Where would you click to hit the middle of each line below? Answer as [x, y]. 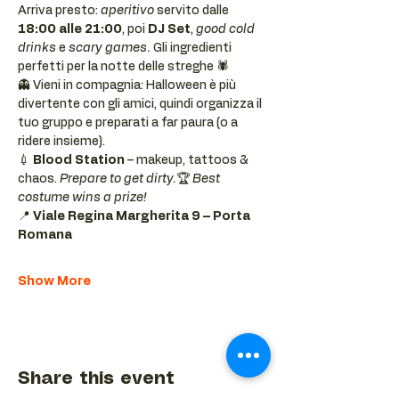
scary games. [111, 48]
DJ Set [169, 29]
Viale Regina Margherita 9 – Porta [143, 216]
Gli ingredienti [194, 48]
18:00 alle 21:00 [70, 29]
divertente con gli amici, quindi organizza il [141, 104]
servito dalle [193, 11]
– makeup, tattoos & [188, 160]
